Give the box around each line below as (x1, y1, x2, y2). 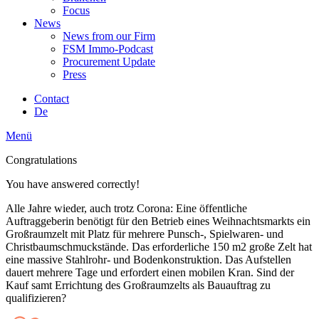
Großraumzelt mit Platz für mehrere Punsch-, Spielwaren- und (6, 228, 283, 240)
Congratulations (6, 154, 77, 166)
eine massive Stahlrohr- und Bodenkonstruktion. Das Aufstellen (6, 253, 291, 266)
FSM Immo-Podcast (63, 43, 153, 55)
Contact (34, 93, 69, 105)
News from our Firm (63, 30, 155, 42)
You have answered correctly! (6, 178, 140, 190)
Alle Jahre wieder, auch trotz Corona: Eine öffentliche (6, 202, 247, 214)
